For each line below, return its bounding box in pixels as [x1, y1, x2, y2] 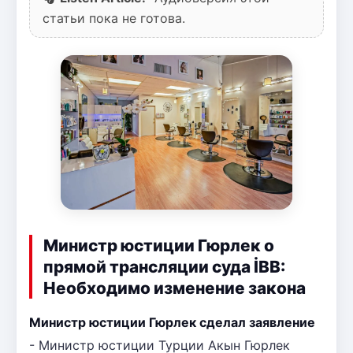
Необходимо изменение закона [43, 277, 306, 298]
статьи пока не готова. [43, 9, 185, 26]
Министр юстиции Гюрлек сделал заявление [29, 314, 315, 330]
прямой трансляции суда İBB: [43, 256, 285, 277]
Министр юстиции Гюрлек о [43, 235, 274, 255]
